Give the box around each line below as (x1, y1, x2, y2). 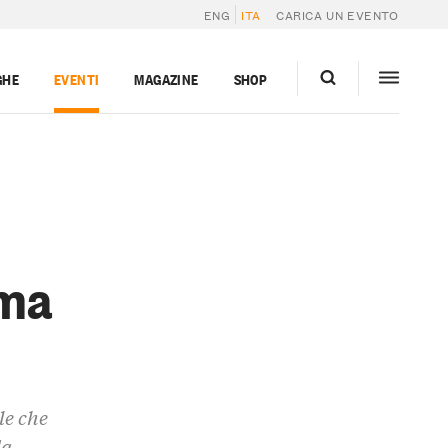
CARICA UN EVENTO (276, 4, 399, 24)
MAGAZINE (134, 67, 199, 89)
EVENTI (53, 67, 100, 89)
